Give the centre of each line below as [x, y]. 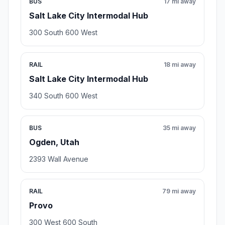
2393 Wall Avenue [59, 159]
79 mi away [179, 191]
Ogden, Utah [54, 142]
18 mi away [180, 65]
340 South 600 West [63, 96]
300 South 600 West [63, 33]
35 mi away [179, 128]
